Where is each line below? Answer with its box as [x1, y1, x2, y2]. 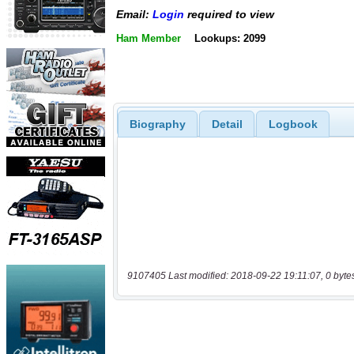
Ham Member [116, 32, 181, 44]
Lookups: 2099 [194, 32, 265, 44]
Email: [116, 8, 153, 21]
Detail [211, 117, 243, 130]
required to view [184, 8, 274, 21]
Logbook [268, 117, 318, 130]
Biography [129, 117, 186, 130]
